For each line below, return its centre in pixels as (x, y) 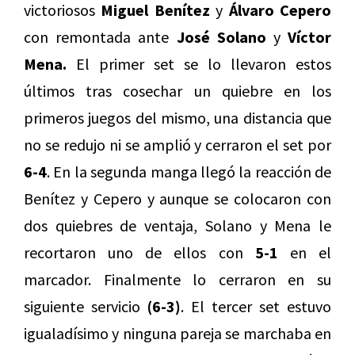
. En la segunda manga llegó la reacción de (189, 171)
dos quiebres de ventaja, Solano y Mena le (177, 225)
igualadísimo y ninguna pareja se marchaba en (177, 333)
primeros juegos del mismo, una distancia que (177, 117)
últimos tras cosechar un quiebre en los (177, 90)
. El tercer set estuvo (256, 306)
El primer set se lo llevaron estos (199, 63)
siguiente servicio (86, 306)
